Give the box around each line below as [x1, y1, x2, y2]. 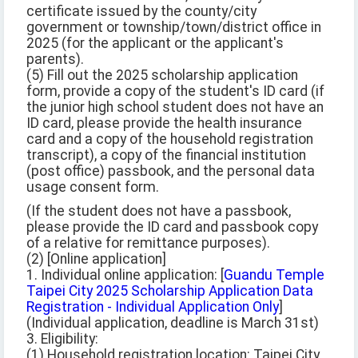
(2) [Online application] [26, 251, 166, 268]
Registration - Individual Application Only [26, 299, 279, 316]
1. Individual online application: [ [26, 267, 224, 284]
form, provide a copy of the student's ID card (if [26, 83, 324, 100]
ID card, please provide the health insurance [26, 115, 302, 132]
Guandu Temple [224, 267, 324, 284]
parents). [26, 51, 84, 68]
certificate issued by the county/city [26, 3, 257, 20]
